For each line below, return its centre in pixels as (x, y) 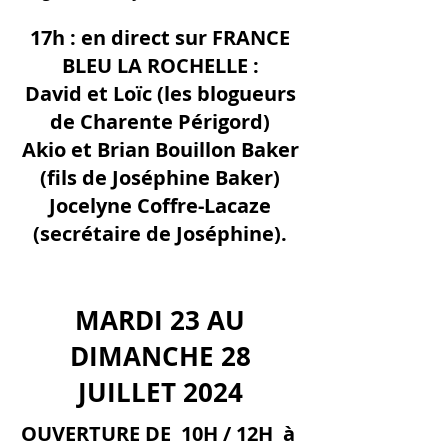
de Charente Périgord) (160, 121)
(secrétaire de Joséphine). (160, 233)
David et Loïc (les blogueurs (160, 93)
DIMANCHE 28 (160, 356)
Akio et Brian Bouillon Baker (160, 149)
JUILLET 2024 (160, 392)
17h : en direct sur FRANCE (160, 37)
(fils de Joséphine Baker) (160, 177)
